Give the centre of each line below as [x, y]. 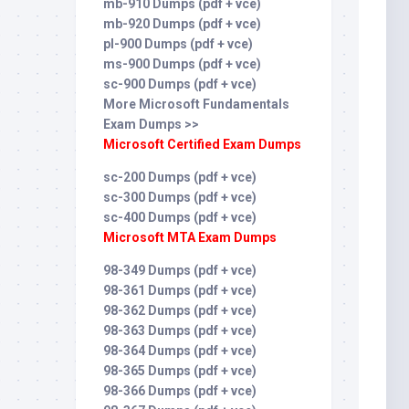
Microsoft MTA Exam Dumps [190, 237]
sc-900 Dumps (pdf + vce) [180, 84]
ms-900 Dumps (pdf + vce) [182, 64]
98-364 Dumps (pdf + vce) [180, 351]
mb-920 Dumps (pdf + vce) [182, 24]
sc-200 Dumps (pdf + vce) [180, 177]
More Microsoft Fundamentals [196, 104]
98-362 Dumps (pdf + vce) [180, 310]
